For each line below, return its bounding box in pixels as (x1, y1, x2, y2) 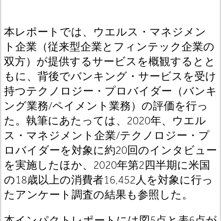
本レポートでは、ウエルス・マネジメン (4, 25, 206, 38)
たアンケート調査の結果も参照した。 (4, 188, 193, 201)
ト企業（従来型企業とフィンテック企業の (4, 40, 215, 53)
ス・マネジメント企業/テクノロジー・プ (4, 129, 210, 142)
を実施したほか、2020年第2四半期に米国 (4, 158, 210, 172)
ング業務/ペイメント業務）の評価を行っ (4, 99, 208, 112)
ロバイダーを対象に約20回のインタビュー (4, 144, 217, 157)
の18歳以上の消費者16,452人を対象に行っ (4, 173, 213, 186)
